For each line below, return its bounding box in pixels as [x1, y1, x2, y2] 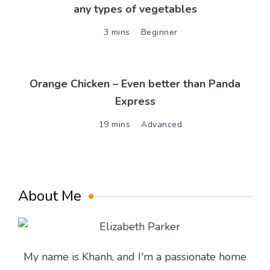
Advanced [141, 119, 183, 131]
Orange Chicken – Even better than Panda [30, 77, 240, 92]
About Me [18, 186, 81, 206]
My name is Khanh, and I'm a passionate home [24, 250, 246, 265]
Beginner [140, 27, 178, 39]
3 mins [103, 27, 130, 39]
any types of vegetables [73, 2, 197, 17]
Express [115, 94, 155, 109]
